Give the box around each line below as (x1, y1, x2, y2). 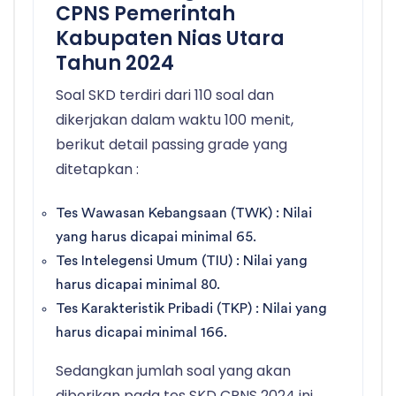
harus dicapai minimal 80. (56, 278, 220, 293)
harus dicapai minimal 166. (56, 325, 227, 340)
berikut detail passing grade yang (56, 134, 287, 156)
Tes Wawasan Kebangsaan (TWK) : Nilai (56, 206, 312, 221)
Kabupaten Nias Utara (56, 25, 285, 53)
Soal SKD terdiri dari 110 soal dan (56, 85, 274, 106)
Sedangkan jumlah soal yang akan (56, 361, 291, 382)
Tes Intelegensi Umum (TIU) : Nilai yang (56, 254, 308, 269)
